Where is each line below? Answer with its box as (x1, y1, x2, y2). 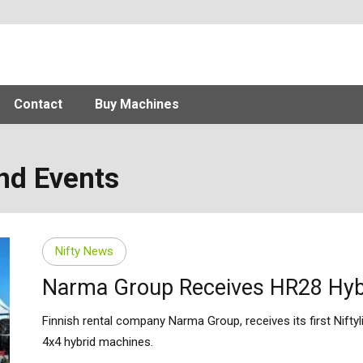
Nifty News (54, 244, 113, 259)
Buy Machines (94, 96, 179, 112)
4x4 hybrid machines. (41, 334, 153, 349)
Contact (13, 96, 62, 112)
